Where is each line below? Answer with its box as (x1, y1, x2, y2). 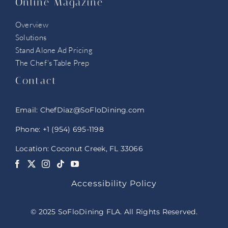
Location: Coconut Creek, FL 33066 (15, 144, 143, 153)
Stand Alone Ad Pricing (15, 45, 93, 55)
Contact (15, 74, 57, 87)
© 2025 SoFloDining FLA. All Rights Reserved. (31, 207, 197, 216)
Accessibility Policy (71, 178, 157, 188)
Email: (15, 105, 40, 115)
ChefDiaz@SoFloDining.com (40, 105, 145, 115)
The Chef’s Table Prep (15, 58, 90, 68)
